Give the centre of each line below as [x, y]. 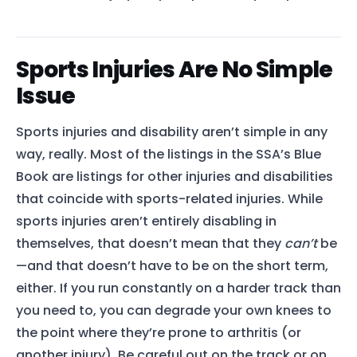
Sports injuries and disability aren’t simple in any [172, 131]
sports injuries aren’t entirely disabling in [146, 221]
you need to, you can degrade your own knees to [174, 310]
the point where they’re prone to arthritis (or [159, 332]
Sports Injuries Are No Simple [175, 70]
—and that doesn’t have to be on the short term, [172, 265]
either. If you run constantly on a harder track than [178, 288]
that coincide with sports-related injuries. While [169, 198]
